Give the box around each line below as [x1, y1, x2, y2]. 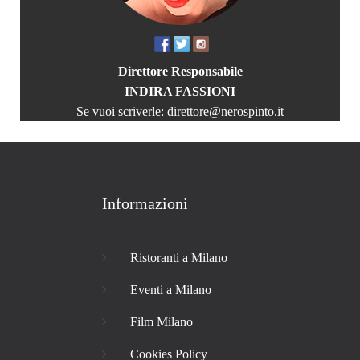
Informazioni [102, 194, 188, 212]
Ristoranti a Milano [130, 250, 227, 264]
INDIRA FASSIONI [125, 84, 235, 98]
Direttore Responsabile [117, 63, 243, 78]
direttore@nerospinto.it [167, 104, 284, 118]
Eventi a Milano [130, 282, 211, 297]
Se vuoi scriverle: [76, 104, 167, 118]
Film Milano [130, 314, 193, 329]
